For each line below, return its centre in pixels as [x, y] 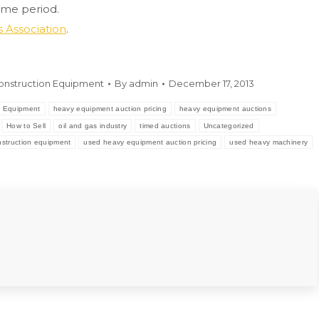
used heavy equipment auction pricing [150, 142]
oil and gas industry [93, 126]
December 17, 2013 [212, 83]
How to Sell [26, 126]
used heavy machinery [269, 142]
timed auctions [165, 126]
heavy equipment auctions [225, 109]
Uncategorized [229, 126]
